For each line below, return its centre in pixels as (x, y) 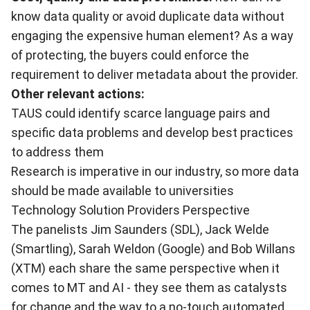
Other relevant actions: (78, 94)
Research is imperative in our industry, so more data (155, 171)
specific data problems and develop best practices (152, 133)
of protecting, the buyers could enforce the (130, 55)
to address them (57, 152)
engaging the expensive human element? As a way (152, 36)
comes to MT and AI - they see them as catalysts (149, 288)
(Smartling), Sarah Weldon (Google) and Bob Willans (153, 249)
